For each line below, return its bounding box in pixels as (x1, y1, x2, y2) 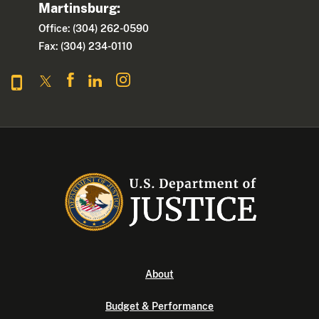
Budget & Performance (105, 300, 214, 313)
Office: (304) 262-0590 (38, 22, 150, 34)
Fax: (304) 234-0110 (38, 40, 133, 52)
